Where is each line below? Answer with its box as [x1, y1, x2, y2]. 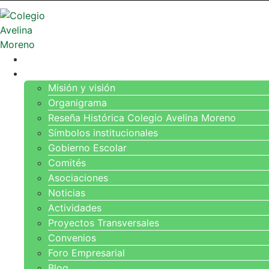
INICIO [24, 54, 52, 64]
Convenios [48, 232, 96, 244]
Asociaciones [48, 172, 108, 184]
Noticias [48, 187, 85, 199]
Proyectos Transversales [48, 217, 159, 229]
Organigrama [48, 97, 107, 109]
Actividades [48, 202, 101, 214]
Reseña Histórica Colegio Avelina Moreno [48, 112, 236, 124]
